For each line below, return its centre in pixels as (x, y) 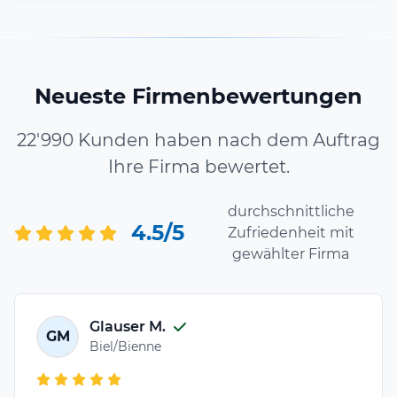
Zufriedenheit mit (291, 232)
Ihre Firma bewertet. (198, 166)
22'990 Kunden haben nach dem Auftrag (198, 140)
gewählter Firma (291, 253)
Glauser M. (128, 327)
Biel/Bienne (125, 347)
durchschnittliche (291, 211)
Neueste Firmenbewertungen (198, 96)
